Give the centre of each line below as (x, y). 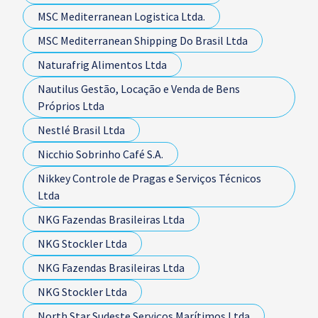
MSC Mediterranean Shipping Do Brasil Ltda (143, 40)
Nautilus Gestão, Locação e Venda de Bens (139, 89)
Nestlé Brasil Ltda (81, 130)
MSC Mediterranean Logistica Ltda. (121, 16)
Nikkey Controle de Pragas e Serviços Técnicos (149, 178)
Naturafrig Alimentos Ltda (102, 65)
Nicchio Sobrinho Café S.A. (100, 154)
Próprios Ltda (71, 106)
